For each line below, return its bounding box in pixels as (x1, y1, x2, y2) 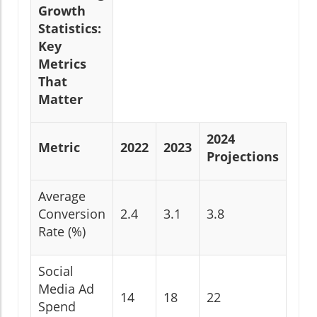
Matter (38, 90, 83, 108)
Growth (38, 1, 86, 19)
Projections (207, 147, 279, 165)
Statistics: (38, 19, 101, 37)
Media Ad (38, 279, 94, 297)
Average (38, 187, 86, 204)
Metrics (38, 54, 86, 72)
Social (38, 262, 74, 279)
